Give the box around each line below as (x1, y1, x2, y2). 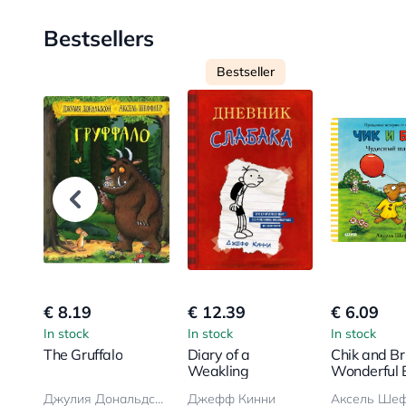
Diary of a (187, 344, 250, 363)
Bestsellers (43, 24, 154, 52)
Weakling (187, 361, 249, 380)
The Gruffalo (43, 344, 123, 363)
